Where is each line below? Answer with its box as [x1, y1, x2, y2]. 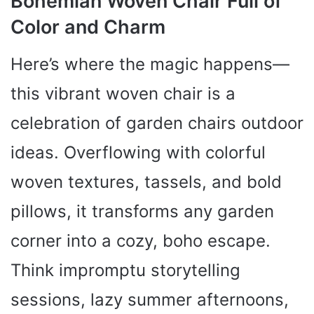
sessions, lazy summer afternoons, [11, 289, 289, 310]
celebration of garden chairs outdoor [11, 112, 303, 133]
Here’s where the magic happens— [11, 53, 289, 74]
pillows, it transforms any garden [11, 200, 274, 221]
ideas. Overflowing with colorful [11, 142, 266, 163]
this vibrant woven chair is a [11, 83, 235, 104]
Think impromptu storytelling [11, 259, 240, 280]
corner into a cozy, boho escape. [11, 230, 271, 251]
